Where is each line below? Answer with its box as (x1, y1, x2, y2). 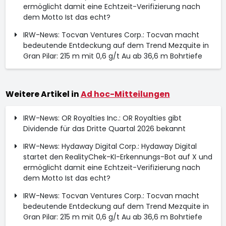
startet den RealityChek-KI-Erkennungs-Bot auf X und (23, 152, 212, 162)
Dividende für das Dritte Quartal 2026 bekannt (23, 124, 186, 134)
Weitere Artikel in (5, 88, 81, 100)
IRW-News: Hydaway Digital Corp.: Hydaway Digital (23, 141, 197, 151)
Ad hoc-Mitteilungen (80, 88, 170, 100)
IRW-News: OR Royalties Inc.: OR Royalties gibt (23, 113, 182, 123)
